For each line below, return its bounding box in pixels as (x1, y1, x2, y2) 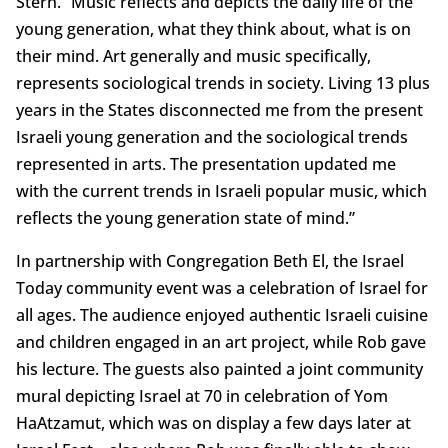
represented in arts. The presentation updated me (15, 153, 396, 176)
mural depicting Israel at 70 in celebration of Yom (15, 385, 388, 408)
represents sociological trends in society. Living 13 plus (15, 72, 430, 95)
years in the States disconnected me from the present (15, 99, 423, 122)
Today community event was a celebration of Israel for (15, 277, 428, 300)
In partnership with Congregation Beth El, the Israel (15, 250, 404, 273)
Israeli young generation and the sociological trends (15, 126, 408, 149)
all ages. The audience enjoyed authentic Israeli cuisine (15, 304, 428, 327)
